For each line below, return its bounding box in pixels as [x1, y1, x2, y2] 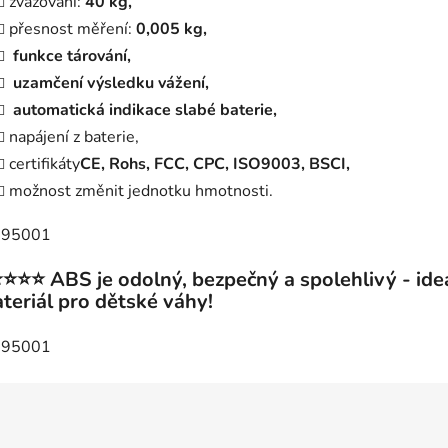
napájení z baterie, [9, 126, 139, 149]
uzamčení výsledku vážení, [13, 72, 209, 95]
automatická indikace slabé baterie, [13, 99, 277, 122]
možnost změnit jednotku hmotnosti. [9, 180, 273, 203]
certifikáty [9, 153, 80, 176]
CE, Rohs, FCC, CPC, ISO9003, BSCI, [80, 153, 350, 176]
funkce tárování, [13, 45, 131, 68]
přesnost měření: [9, 18, 132, 41]
